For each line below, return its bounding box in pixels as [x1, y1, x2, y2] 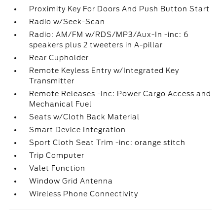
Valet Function [29, 164, 86, 172]
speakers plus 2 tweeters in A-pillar [29, 41, 163, 49]
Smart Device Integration [29, 126, 126, 134]
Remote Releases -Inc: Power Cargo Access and [29, 90, 212, 98]
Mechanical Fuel [29, 100, 92, 108]
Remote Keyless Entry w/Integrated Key [29, 67, 180, 74]
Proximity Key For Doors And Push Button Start [29, 5, 210, 13]
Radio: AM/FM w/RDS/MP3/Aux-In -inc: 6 [29, 31, 189, 38]
